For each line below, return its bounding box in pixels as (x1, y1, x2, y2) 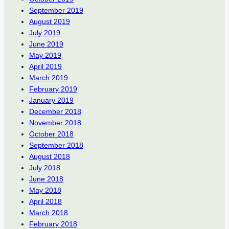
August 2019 (29, 17, 70, 26)
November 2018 (29, 118, 81, 127)
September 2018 (29, 141, 83, 149)
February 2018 (29, 219, 77, 228)
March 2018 (29, 208, 68, 217)
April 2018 (29, 197, 62, 205)
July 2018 (29, 163, 60, 172)
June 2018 (29, 174, 63, 183)
